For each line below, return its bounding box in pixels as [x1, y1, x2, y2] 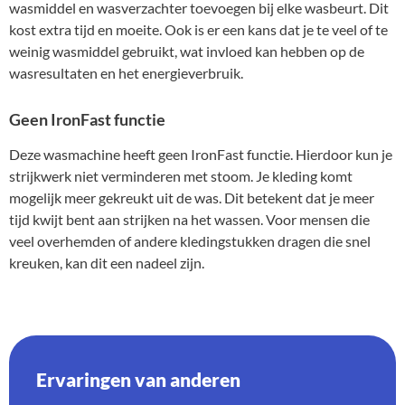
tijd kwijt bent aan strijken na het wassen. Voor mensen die [9, 210, 370, 228]
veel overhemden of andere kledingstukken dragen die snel [9, 231, 371, 250]
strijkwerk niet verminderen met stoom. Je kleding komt [9, 166, 353, 184]
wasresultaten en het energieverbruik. [9, 64, 243, 82]
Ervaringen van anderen [36, 367, 240, 391]
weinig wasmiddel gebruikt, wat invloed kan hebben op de [9, 42, 364, 61]
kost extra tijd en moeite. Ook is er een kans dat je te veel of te [9, 21, 388, 39]
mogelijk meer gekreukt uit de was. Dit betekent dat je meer [9, 188, 374, 206]
